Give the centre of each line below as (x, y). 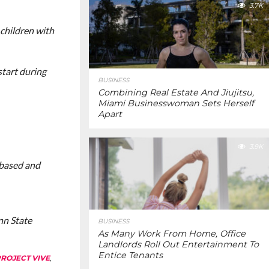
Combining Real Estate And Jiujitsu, (176, 92)
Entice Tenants (130, 255)
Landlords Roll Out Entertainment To (178, 244)
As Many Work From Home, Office (172, 234)
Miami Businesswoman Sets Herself (176, 103)
